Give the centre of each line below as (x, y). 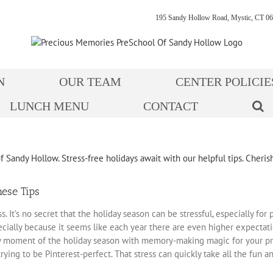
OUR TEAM (90, 82)
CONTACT (170, 106)
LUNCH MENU (49, 106)
